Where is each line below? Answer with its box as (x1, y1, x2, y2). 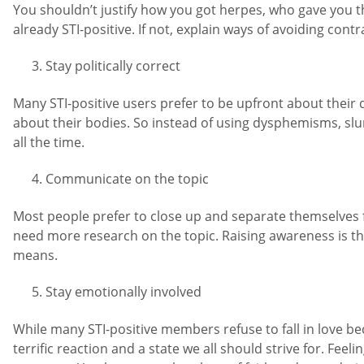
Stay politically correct (45, 57, 180, 76)
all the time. (13, 132, 84, 151)
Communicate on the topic (45, 170, 209, 188)
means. (13, 245, 58, 264)
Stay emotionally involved (45, 283, 201, 301)
